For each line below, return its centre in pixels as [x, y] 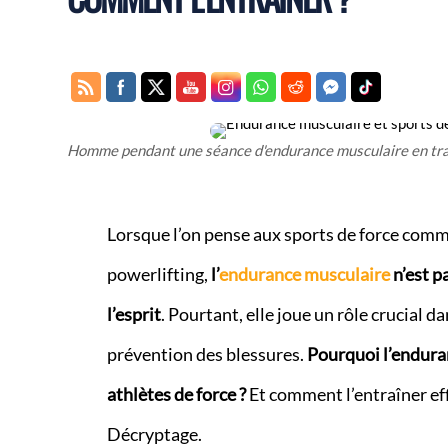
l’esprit [133, 314]
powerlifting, [158, 274]
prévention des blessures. [206, 354]
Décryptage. [154, 434]
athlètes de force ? [176, 394]
